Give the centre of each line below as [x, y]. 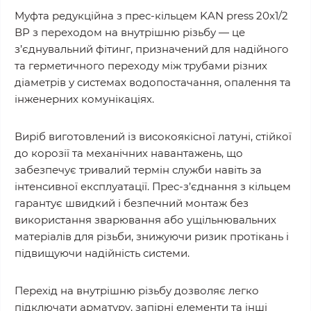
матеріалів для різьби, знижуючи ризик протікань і [152, 236]
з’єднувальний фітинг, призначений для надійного [152, 49]
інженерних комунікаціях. [84, 99]
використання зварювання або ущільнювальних [145, 220]
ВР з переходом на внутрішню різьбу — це [130, 32]
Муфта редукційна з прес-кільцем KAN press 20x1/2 [151, 16]
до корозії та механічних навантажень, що [129, 153]
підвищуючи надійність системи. [102, 253]
